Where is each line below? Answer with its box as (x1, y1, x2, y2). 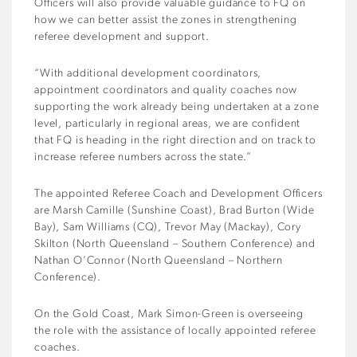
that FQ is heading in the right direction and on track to (34, 134, 316, 147)
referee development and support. (34, 30, 210, 43)
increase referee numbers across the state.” (34, 151, 253, 163)
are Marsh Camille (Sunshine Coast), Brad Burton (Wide (34, 204, 315, 217)
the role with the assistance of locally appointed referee (34, 324, 316, 337)
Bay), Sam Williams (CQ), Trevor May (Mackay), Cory (34, 221, 301, 233)
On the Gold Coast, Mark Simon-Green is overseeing (34, 308, 304, 320)
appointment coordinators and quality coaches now (34, 84, 298, 96)
